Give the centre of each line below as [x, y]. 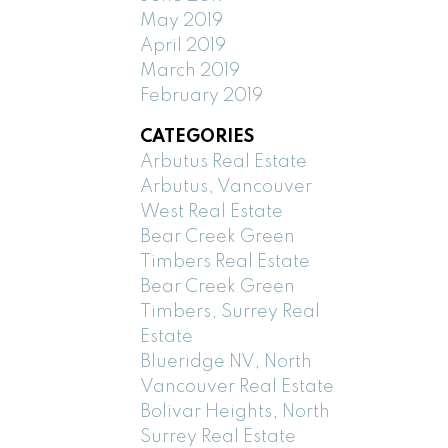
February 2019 [202, 95]
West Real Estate [212, 211]
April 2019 [183, 45]
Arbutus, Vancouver [226, 186]
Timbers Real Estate [225, 261]
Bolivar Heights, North [235, 411]
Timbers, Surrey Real [230, 311]
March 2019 [190, 70]
